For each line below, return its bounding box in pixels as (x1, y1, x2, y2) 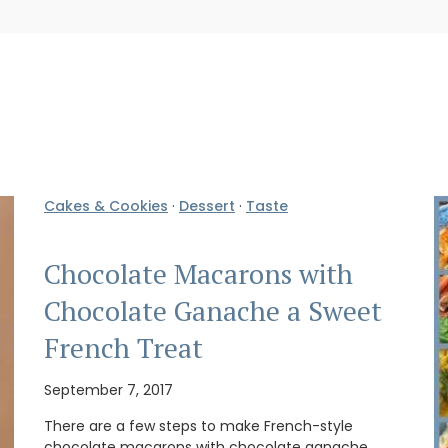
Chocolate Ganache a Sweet (44, 292, 382, 329)
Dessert (179, 196, 235, 217)
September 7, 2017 (44, 380, 173, 401)
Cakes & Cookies (44, 196, 168, 217)
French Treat (44, 329, 203, 366)
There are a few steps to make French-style (44, 416, 353, 437)
